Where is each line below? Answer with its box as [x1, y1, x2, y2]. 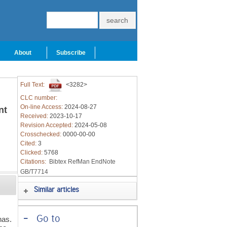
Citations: [20, 158, 48, 165]
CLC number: [20, 94, 59, 101]
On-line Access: [20, 103, 64, 110]
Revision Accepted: [20, 122, 74, 129]
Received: [20, 112, 50, 120]
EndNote [91, 158, 116, 165]
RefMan [67, 158, 90, 165]
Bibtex [49, 158, 66, 165]
